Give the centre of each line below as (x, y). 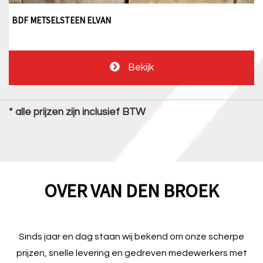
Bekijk (139, 67)
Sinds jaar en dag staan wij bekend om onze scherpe (131, 236)
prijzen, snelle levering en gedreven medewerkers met (131, 253)
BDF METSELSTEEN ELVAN (61, 20)
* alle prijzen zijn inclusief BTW (77, 112)
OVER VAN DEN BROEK (131, 190)
